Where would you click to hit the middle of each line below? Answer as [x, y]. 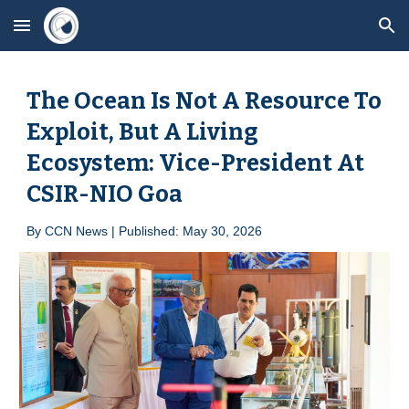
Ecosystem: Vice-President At [196, 163]
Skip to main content [79, 34]
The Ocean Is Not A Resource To [204, 101]
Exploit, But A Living [143, 132]
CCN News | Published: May [128, 231]
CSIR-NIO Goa [107, 194]
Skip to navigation [337, 34]
